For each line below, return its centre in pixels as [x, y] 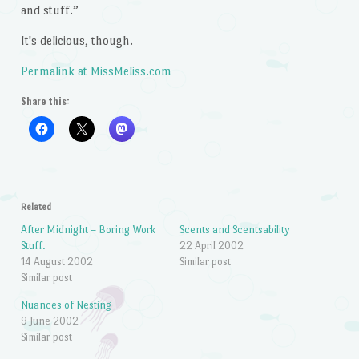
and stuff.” [49, 10]
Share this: [45, 101]
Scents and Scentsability [235, 230]
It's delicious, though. [77, 40]
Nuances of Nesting [66, 305]
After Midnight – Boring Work [88, 230]
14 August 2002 [56, 262]
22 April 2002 [212, 246]
